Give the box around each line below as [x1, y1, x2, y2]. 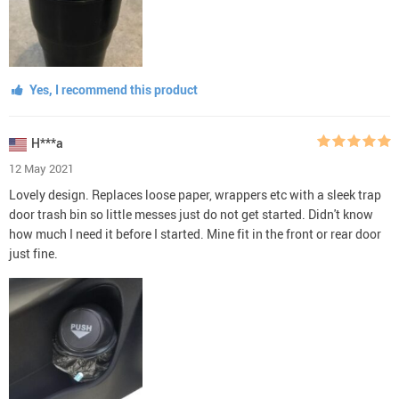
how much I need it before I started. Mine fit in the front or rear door [9, 224, 381, 242]
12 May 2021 [9, 159, 74, 176]
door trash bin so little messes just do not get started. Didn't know [9, 205, 373, 223]
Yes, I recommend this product [26, 80, 198, 98]
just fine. [9, 244, 58, 262]
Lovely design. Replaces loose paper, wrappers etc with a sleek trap [9, 185, 381, 203]
